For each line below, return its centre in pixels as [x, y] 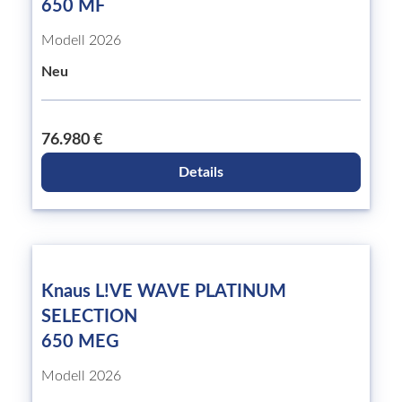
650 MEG [80, 342]
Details [201, 172]
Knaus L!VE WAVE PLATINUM [164, 292]
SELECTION [89, 317]
